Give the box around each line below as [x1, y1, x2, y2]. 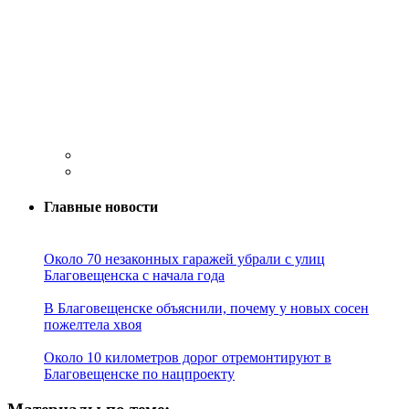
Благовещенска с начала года [44, 267, 225, 284]
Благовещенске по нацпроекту [44, 366, 235, 383]
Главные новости [44, 199, 158, 215]
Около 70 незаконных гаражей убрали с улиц [44, 251, 325, 267]
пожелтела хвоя [44, 317, 142, 333]
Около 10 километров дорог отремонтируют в [44, 350, 331, 366]
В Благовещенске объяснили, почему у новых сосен [44, 300, 369, 317]
